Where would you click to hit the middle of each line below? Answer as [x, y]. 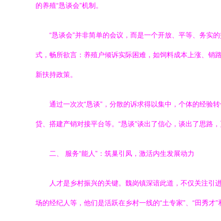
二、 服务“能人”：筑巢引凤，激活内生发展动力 [122, 153]
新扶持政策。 [56, 74]
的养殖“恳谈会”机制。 [69, 5]
